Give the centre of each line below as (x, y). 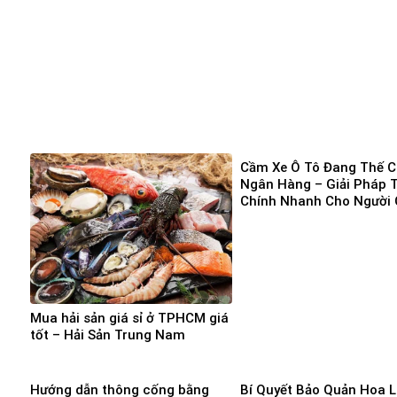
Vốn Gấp (267, 218)
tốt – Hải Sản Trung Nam (108, 335)
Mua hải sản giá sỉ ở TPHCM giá (129, 319)
